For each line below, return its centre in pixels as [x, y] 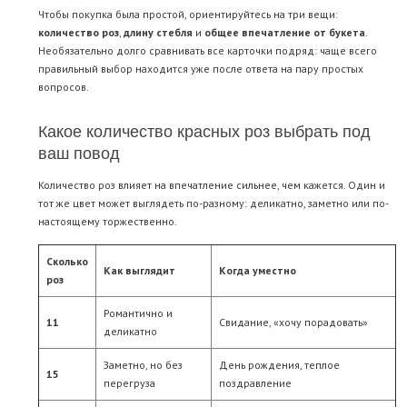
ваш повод [79, 152]
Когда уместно [258, 271]
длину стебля [158, 33]
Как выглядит [139, 271]
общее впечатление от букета [285, 33]
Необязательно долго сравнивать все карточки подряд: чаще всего [208, 51]
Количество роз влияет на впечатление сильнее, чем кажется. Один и [212, 185]
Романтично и [138, 313]
